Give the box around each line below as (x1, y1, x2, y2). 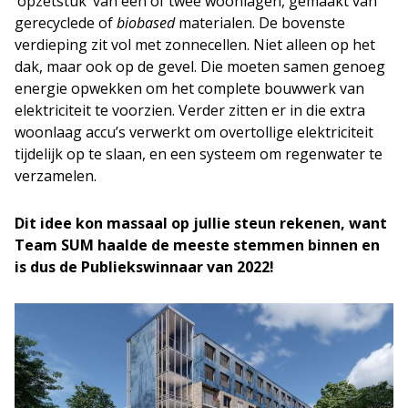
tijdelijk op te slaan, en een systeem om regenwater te (15, 144, 382, 164)
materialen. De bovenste (175, 13, 345, 33)
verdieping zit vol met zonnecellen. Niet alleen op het (15, 35, 375, 55)
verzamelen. (15, 166, 97, 186)
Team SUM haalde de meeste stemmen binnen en (15, 235, 380, 255)
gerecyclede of (15, 13, 117, 33)
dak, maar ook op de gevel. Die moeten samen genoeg (15, 56, 385, 76)
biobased (117, 13, 175, 33)
